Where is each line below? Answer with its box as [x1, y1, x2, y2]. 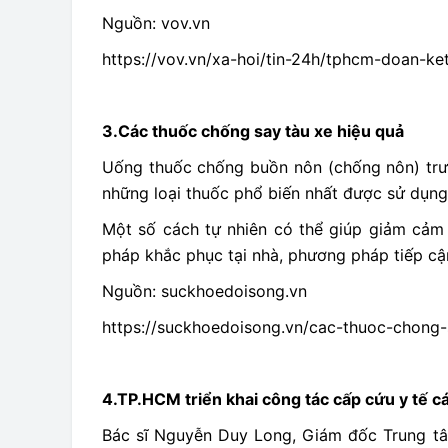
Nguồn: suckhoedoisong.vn [102, 281, 307, 301]
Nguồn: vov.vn [102, 13, 210, 33]
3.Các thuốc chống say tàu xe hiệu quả [102, 121, 404, 141]
